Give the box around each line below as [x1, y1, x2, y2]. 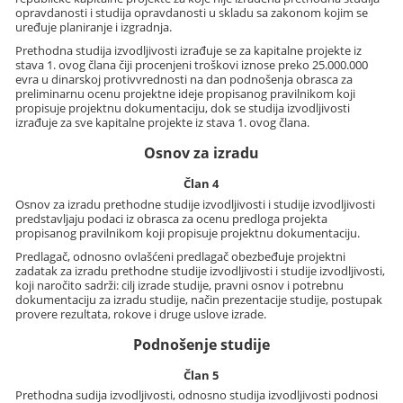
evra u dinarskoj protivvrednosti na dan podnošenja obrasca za [15, 71, 354, 88]
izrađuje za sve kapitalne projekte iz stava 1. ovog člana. [15, 114, 310, 131]
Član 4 [184, 175, 219, 193]
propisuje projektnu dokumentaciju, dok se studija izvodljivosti [15, 100, 351, 117]
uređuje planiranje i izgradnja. [15, 19, 173, 36]
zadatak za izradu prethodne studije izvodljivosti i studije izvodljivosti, [15, 262, 386, 279]
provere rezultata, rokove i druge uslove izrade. [15, 305, 267, 322]
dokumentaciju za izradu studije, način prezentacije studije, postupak [15, 291, 383, 308]
